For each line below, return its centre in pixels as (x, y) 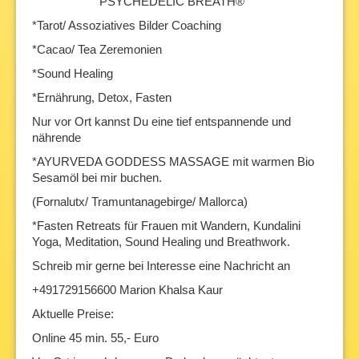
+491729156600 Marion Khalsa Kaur (127, 290)
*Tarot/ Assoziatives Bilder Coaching (127, 25)
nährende (58, 137)
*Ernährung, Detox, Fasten (102, 97)
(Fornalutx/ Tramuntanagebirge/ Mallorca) (140, 202)
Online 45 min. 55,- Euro (95, 338)
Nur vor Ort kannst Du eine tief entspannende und (161, 121)
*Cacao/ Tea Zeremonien (97, 49)
